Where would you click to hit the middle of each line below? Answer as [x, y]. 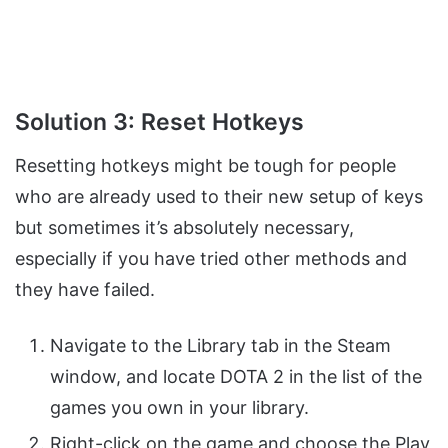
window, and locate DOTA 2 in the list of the [236, 376]
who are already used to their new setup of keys [219, 196]
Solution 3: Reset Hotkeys [159, 122]
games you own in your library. [179, 407]
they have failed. [85, 289]
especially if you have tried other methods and [211, 258]
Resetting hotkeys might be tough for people [205, 165]
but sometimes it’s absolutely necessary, [184, 227]
